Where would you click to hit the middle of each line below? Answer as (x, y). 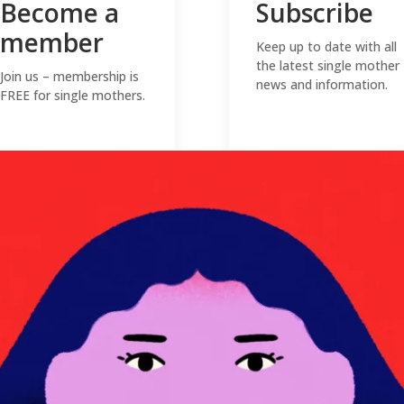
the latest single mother (327, 65)
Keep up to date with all (326, 46)
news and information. (321, 84)
